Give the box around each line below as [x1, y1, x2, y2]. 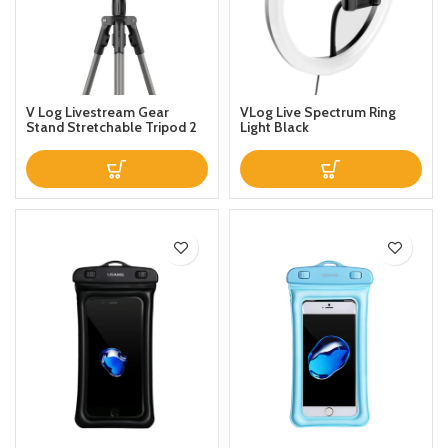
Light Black [240, 118, 309, 137]
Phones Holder [26, 133, 121, 152]
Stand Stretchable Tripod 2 [26, 118, 197, 137]
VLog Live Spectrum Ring [240, 103, 396, 122]
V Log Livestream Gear [26, 103, 169, 122]
